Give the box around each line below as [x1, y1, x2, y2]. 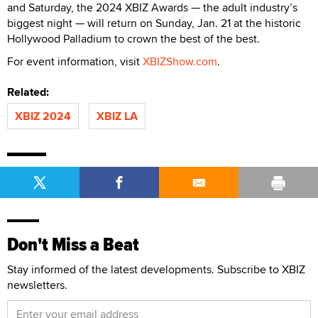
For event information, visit [7, 53, 143, 70]
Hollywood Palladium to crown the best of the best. [7, 30, 260, 47]
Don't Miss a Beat [7, 230, 139, 258]
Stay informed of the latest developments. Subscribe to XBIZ [7, 261, 305, 278]
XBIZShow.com [143, 53, 217, 70]
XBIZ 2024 [15, 107, 71, 124]
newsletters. [7, 276, 67, 293]
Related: [7, 83, 55, 100]
